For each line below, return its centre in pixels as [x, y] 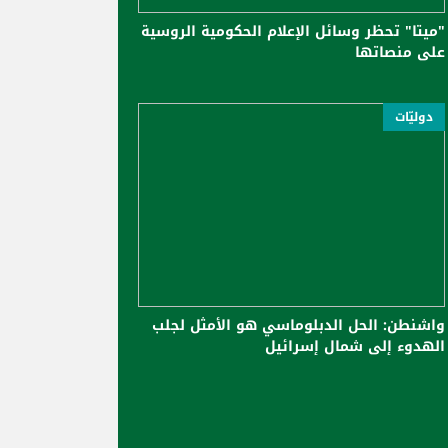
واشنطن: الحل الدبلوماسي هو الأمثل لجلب [298, 326]
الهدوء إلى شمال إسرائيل [355, 347]
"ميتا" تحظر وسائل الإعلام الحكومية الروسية [293, 31]
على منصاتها [400, 52]
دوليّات [414, 116]
